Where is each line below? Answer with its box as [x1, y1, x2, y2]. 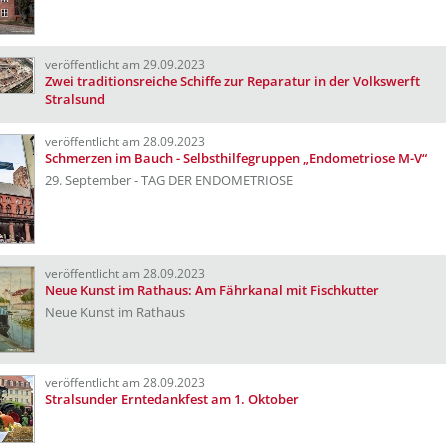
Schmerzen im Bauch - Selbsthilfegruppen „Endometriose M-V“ [45, 149, 427, 167]
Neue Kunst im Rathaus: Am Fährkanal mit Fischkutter [45, 281, 379, 299]
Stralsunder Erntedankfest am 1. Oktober [45, 390, 299, 408]
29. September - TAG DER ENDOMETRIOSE [45, 171, 293, 189]
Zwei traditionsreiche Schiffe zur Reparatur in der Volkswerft [45, 72, 420, 90]
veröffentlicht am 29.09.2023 [45, 57, 205, 72]
